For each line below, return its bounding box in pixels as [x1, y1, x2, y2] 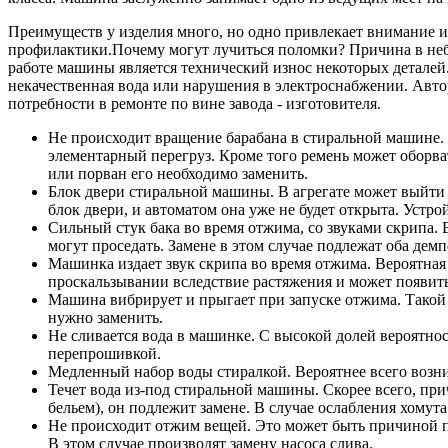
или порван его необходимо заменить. [48, 164, 308, 182]
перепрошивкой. [48, 344, 161, 362]
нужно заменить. [48, 308, 163, 326]
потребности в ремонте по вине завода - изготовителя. [8, 94, 381, 112]
